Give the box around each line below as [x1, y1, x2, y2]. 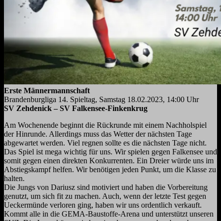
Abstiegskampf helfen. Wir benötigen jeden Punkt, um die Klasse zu [4, 165, 216, 174]
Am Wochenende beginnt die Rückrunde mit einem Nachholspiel [4, 121, 207, 130]
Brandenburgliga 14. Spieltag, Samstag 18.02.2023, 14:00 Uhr [4, 95, 199, 104]
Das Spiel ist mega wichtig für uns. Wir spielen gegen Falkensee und [4, 147, 217, 156]
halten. [4, 174, 25, 183]
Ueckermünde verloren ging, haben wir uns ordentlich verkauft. [4, 201, 202, 210]
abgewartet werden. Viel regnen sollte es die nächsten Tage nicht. [4, 139, 207, 147]
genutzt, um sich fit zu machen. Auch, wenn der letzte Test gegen [4, 192, 206, 201]
